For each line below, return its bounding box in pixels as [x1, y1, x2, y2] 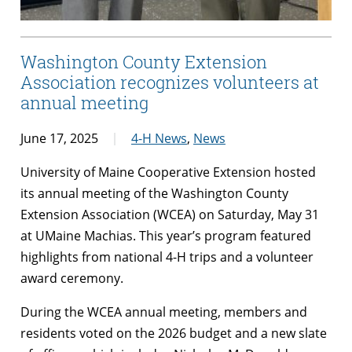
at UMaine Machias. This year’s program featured [20, 226, 311, 244]
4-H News [131, 129, 187, 147]
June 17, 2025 [20, 129, 98, 147]
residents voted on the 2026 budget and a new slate [20, 324, 327, 342]
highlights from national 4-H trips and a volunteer [20, 247, 313, 266]
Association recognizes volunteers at [20, 71, 319, 94]
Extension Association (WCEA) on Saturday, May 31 [20, 205, 319, 223]
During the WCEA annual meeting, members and [20, 302, 307, 321]
